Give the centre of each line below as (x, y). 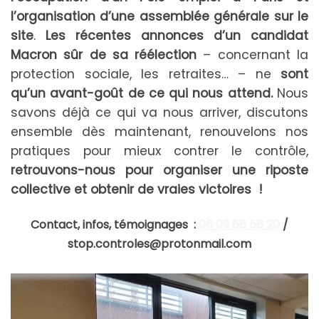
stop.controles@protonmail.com (159, 244)
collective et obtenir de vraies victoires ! (137, 190)
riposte (282, 171)
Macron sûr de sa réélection (104, 55)
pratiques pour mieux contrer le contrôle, (159, 151)
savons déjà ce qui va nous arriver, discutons (159, 113)
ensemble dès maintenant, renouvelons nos (159, 132)
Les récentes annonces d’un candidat (177, 36)
